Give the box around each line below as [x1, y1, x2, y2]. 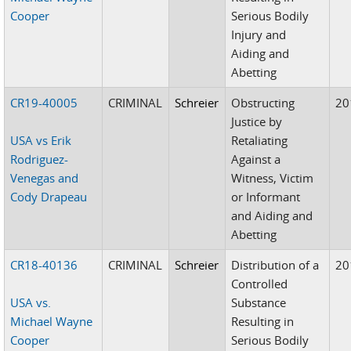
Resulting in [231, 313, 295, 329]
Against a [231, 150, 281, 167]
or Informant [231, 188, 301, 204]
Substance [231, 294, 287, 310]
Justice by [231, 113, 283, 129]
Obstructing [231, 94, 295, 110]
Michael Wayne [10, 313, 93, 329]
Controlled [231, 275, 288, 291]
